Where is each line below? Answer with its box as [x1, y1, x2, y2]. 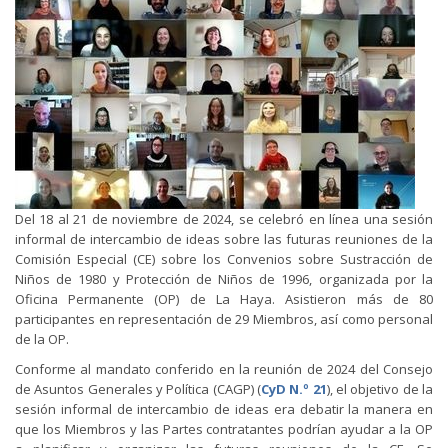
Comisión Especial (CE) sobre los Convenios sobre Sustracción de [15, 250, 433, 268]
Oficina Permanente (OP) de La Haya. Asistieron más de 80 [15, 290, 433, 308]
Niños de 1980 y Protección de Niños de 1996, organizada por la [15, 270, 433, 288]
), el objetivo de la [326, 380, 434, 398]
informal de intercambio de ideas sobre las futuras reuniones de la [15, 230, 433, 248]
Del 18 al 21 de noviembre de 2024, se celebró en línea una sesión [15, 210, 433, 228]
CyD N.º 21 [261, 380, 327, 398]
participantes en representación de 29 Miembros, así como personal [15, 310, 433, 328]
